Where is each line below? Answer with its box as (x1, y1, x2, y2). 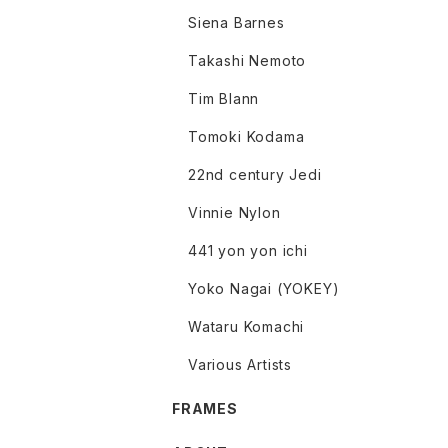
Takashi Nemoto (188, 52, 307, 70)
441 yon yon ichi (188, 242, 308, 260)
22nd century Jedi (188, 166, 322, 184)
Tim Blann (188, 90, 260, 108)
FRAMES (172, 400, 238, 418)
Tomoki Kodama (188, 128, 305, 146)
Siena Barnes (188, 14, 285, 32)
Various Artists (188, 356, 292, 374)
